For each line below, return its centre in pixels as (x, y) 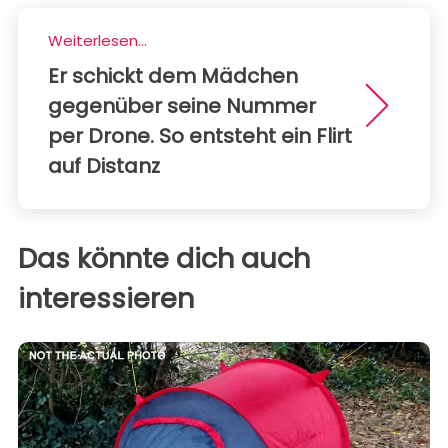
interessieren (106, 299)
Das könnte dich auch (164, 259)
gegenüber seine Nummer (182, 106)
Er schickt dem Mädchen (173, 76)
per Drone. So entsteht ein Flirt (200, 136)
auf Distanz (104, 166)
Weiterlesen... (97, 41)
